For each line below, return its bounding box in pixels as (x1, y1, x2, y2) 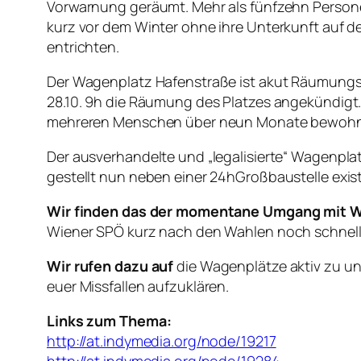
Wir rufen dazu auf (47, 256, 174, 276)
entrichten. (47, 37, 119, 57)
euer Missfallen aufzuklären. (47, 276, 230, 297)
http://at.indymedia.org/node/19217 (47, 331, 276, 351)
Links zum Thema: (47, 311, 172, 331)
